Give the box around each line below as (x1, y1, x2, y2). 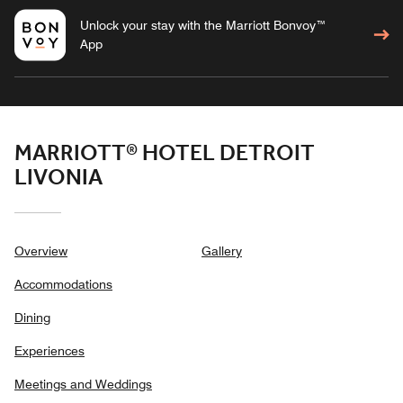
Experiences (14, 344, 85, 359)
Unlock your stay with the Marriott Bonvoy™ (79, 18, 327, 33)
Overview (14, 244, 67, 259)
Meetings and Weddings (14, 377, 152, 392)
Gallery (201, 244, 242, 259)
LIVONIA (14, 161, 103, 196)
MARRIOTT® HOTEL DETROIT (14, 137, 315, 172)
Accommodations (14, 277, 112, 292)
